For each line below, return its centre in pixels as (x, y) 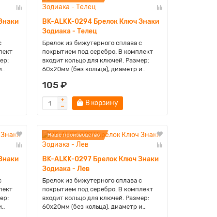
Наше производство (73, 135)
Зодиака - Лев (66, 169)
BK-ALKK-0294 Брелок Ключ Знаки (101, 22)
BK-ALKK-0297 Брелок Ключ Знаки (100, 159)
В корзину (101, 103)
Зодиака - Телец (69, 31)
